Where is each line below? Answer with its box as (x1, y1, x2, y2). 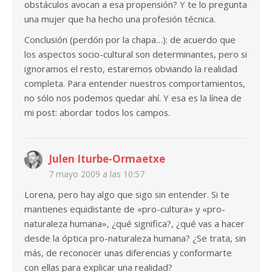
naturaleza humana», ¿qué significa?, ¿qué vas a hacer (24, 217, 245, 230)
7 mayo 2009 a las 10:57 (49, 168, 144, 180)
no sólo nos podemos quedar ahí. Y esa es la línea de (24, 92, 242, 104)
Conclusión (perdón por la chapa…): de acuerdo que (24, 33, 236, 46)
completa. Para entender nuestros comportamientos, (24, 77, 245, 90)
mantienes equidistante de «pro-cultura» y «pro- (24, 203, 225, 216)
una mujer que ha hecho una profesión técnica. (24, 13, 216, 25)
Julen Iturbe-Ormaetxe (49, 152, 165, 166)
